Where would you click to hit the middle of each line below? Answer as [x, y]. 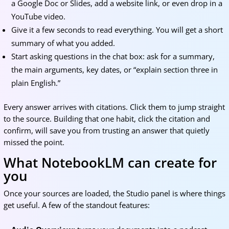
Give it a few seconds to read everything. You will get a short [117, 30]
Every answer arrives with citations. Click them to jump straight [114, 107]
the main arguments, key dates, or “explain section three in [114, 70]
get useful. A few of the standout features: [76, 205]
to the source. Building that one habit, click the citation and [107, 119]
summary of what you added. [63, 43]
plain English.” [36, 83]
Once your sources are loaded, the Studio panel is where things [114, 193]
